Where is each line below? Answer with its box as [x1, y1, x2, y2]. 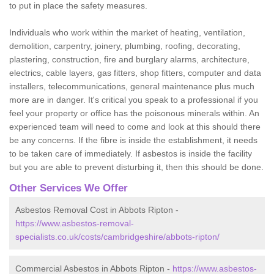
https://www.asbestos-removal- [15, 218, 134, 228]
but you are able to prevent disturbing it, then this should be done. [9, 161, 264, 172]
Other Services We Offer [9, 182, 128, 194]
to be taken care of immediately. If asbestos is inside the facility [9, 148, 252, 158]
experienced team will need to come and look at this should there [9, 121, 261, 131]
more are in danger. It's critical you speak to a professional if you [9, 94, 258, 105]
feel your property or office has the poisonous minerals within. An [9, 108, 259, 118]
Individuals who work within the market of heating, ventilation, [9, 27, 245, 37]
